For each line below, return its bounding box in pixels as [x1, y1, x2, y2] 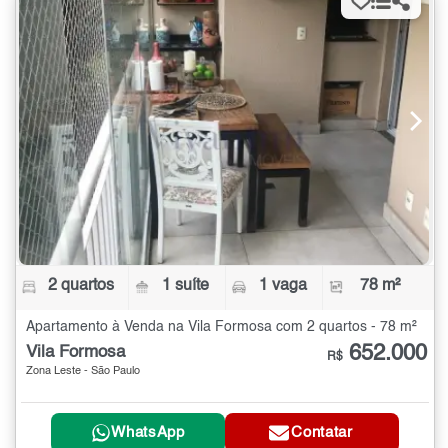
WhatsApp [111, 425, 185, 441]
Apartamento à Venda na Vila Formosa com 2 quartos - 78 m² [26, 319, 417, 334]
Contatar [291, 425, 353, 441]
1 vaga [258, 277, 307, 294]
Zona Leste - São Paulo [26, 365, 140, 377]
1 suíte [162, 277, 210, 294]
